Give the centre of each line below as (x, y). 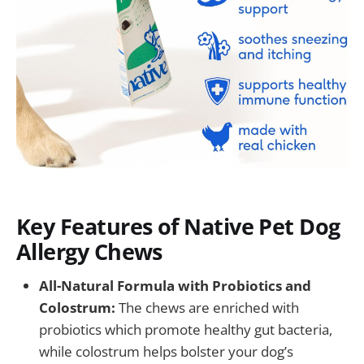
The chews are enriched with (207, 308)
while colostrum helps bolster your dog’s (166, 352)
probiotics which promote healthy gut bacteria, (186, 330)
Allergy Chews (89, 251)
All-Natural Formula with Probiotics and (175, 286)
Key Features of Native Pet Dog (178, 226)
